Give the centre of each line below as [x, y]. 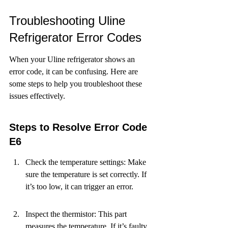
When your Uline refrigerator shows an [73, 59]
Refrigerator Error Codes [75, 37]
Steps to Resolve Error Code [80, 127]
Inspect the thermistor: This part [77, 214]
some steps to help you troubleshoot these [77, 84]
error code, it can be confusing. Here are [75, 72]
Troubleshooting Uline [69, 21]
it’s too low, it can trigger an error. [79, 187]
